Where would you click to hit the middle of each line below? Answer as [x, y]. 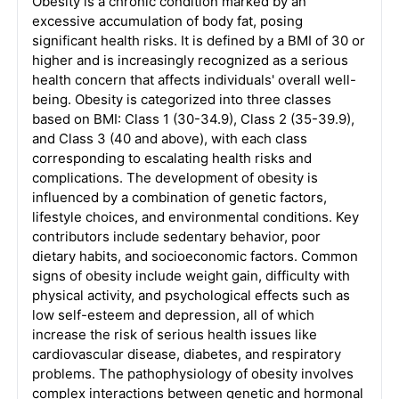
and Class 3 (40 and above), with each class [169, 138]
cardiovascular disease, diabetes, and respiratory [186, 354]
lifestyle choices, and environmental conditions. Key [195, 217]
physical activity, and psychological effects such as [191, 295]
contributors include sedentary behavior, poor [176, 236]
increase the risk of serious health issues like [174, 334]
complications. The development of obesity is [175, 178]
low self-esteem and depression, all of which [173, 315]
